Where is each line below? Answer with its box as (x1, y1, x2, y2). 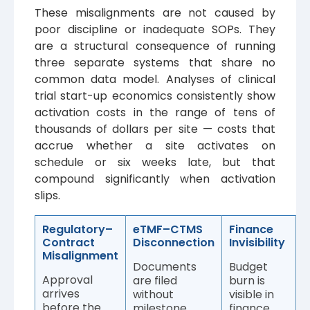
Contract (42, 234, 95, 250)
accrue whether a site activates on (35, 137, 275, 154)
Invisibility (229, 234, 285, 250)
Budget (229, 258, 268, 275)
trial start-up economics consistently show (35, 87, 275, 104)
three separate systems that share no (35, 54, 275, 71)
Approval (42, 271, 93, 288)
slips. (35, 187, 60, 203)
